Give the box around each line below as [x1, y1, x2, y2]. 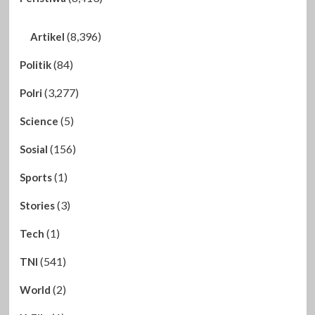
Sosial [19, 142, 48, 155]
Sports [19, 170, 52, 184]
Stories [19, 198, 55, 212]
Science [19, 114, 58, 127]
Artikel [30, 30, 65, 43]
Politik [19, 58, 51, 71]
